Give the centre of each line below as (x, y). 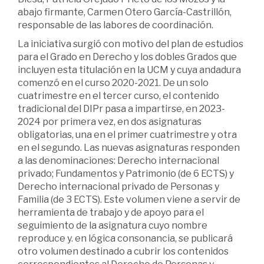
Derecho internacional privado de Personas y (118, 187)
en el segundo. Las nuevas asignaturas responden (129, 148)
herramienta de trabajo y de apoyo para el (111, 213)
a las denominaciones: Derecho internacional (118, 161)
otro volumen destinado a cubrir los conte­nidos (123, 252)
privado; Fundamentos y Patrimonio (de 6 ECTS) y (126, 174)
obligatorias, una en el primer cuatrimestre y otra (127, 135)
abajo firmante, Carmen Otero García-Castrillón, (125, 12)
